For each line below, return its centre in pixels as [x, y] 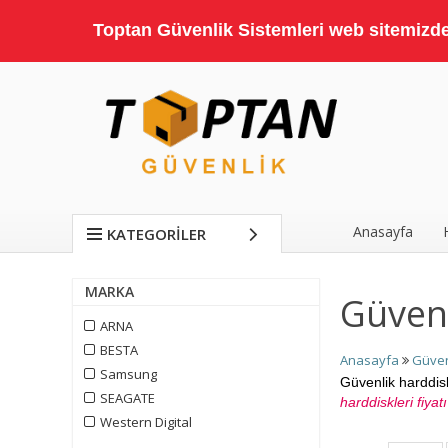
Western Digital [144, 422]
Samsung [127, 374]
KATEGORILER [156, 234]
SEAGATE [126, 398]
